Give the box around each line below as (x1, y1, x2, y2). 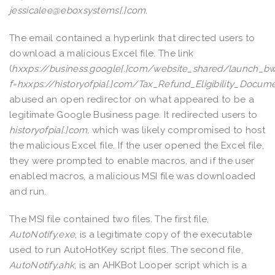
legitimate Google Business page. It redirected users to (9, 109, 258, 120)
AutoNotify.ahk (9, 259, 75, 271)
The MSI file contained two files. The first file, (9, 213, 209, 225)
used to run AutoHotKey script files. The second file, (9, 244, 243, 255)
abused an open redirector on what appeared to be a (9, 93, 254, 105)
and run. (9, 185, 47, 197)
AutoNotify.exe (9, 228, 76, 240)
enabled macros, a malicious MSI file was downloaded (9, 170, 256, 182)
